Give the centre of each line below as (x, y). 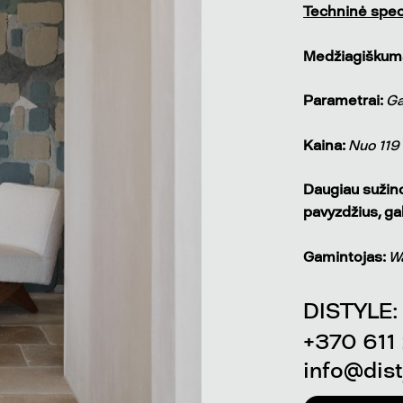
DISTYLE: (350, 312)
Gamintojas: (345, 257)
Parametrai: (343, 101)
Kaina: (324, 145)
